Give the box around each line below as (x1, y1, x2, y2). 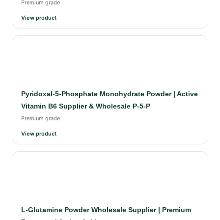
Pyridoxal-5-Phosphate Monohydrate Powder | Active (21, 90, 198, 98)
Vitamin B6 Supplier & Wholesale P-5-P (21, 102, 150, 110)
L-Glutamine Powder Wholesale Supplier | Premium (21, 206, 191, 214)
